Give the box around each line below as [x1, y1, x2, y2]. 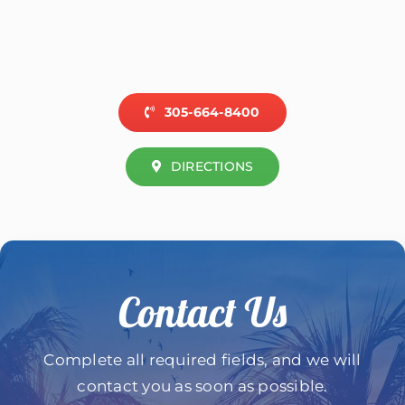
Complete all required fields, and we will [43, 350, 362, 369]
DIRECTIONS [170, 157, 254, 174]
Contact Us [118, 286, 287, 337]
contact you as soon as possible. [77, 376, 328, 395]
